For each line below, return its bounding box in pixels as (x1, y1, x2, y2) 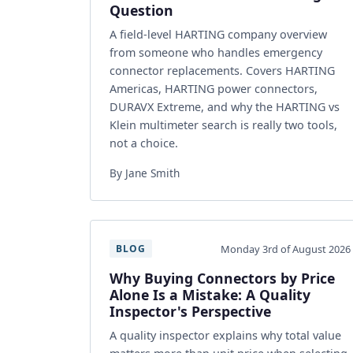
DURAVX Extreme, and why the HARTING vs (110, 99, 340, 114)
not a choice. (110, 136, 178, 150)
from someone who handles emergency (110, 45, 322, 60)
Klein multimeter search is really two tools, (110, 117, 337, 132)
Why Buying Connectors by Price (110, 269, 335, 288)
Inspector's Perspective (110, 302, 271, 321)
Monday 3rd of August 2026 (221, 241, 351, 256)
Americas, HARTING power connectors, (110, 81, 318, 96)
